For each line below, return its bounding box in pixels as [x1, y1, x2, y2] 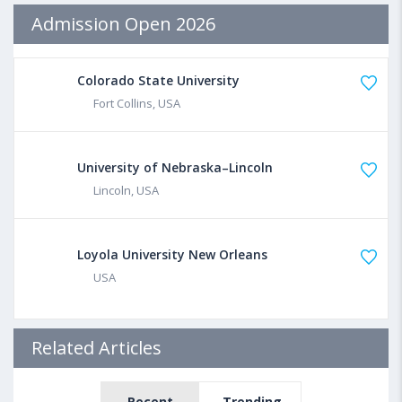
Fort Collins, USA [93, 95, 180, 112]
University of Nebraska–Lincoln [77, 159, 273, 177]
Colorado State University [77, 72, 240, 90]
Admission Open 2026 [31, 12, 215, 37]
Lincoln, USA [93, 182, 159, 199]
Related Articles [31, 336, 162, 361]
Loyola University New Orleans [77, 246, 267, 264]
